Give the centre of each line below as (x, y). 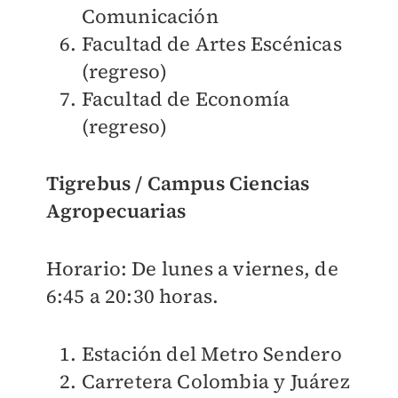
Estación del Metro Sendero (211, 354)
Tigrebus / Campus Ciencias (178, 183)
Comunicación (150, 16)
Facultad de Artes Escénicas (211, 44)
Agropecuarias (116, 211)
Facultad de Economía (186, 99)
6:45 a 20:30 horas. (132, 296)
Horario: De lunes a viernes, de (192, 269)
